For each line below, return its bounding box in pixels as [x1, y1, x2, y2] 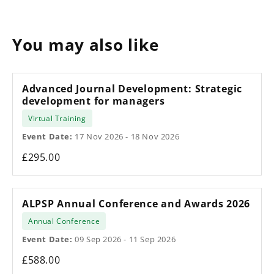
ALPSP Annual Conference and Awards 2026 [22, 196, 251, 210]
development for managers [22, 94, 165, 108]
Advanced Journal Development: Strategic [22, 81, 243, 95]
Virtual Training [28, 113, 86, 124]
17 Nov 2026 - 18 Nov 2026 [72, 130, 180, 142]
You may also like [12, 34, 159, 56]
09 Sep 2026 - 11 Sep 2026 [72, 233, 176, 245]
